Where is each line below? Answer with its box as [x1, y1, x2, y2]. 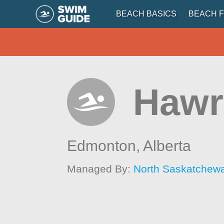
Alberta [143, 137, 191, 154]
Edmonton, [67, 137, 143, 154]
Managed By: [67, 163, 134, 174]
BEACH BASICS [115, 9, 176, 18]
